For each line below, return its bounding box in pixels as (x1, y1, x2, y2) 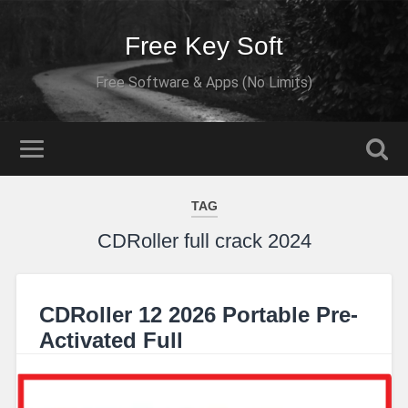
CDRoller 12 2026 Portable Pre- (38, 301, 358, 327)
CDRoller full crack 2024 (97, 229, 311, 252)
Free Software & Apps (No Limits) (96, 74, 312, 91)
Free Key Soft (125, 32, 283, 60)
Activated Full (38, 327, 183, 352)
